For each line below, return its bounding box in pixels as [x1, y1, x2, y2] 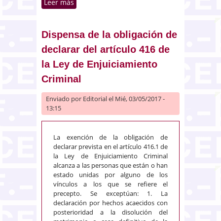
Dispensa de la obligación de [41, 29, 177, 40]
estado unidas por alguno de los [53, 170, 168, 179]
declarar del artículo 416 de [41, 43, 170, 55]
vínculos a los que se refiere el [53, 179, 168, 188]
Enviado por [46, 94, 83, 103]
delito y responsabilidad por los [74, 7, 184, 17]
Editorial [83, 94, 107, 103]
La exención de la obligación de [53, 132, 168, 142]
